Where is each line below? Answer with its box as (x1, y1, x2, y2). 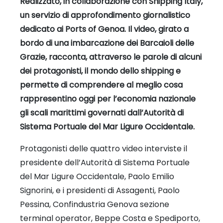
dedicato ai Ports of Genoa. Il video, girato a (20, 23, 189, 35)
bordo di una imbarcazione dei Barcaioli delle (20, 37, 194, 49)
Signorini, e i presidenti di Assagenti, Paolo (20, 184, 180, 196)
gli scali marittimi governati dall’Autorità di (20, 107, 184, 118)
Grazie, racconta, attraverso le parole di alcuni (20, 51, 202, 63)
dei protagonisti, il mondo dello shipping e (20, 65, 181, 77)
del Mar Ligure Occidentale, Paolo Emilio (20, 170, 174, 182)
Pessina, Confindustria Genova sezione (20, 198, 169, 210)
